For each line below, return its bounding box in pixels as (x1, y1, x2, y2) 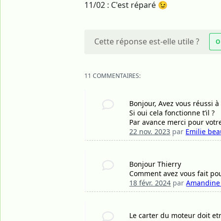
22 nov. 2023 (129, 126, 171, 136)
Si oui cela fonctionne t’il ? (129, 108, 215, 117)
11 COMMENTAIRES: (84, 71, 141, 80)
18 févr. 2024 (129, 178, 171, 187)
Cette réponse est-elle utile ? (94, 36, 199, 47)
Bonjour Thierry (129, 159, 182, 169)
